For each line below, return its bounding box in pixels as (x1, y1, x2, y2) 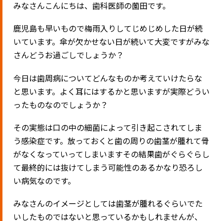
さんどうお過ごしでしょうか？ (13, 49, 124, 61)
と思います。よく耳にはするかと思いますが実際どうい (13, 85, 210, 97)
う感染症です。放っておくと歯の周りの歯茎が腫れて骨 (13, 134, 210, 147)
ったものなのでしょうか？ (13, 98, 109, 110)
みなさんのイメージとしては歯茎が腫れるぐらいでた (13, 197, 203, 210)
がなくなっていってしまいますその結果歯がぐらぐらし (13, 147, 210, 160)
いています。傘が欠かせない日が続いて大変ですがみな (13, 36, 210, 48)
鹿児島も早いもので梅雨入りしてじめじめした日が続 (13, 22, 203, 35)
